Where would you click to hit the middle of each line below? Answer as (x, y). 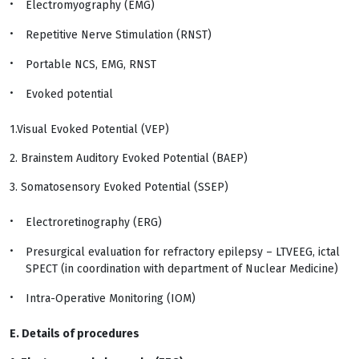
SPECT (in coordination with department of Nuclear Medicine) (182, 269)
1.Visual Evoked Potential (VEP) (89, 129)
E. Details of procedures (75, 334)
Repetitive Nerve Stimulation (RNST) (119, 35)
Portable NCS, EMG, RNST (91, 65)
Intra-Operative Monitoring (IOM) (111, 298)
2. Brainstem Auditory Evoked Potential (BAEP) (129, 158)
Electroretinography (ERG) (94, 222)
